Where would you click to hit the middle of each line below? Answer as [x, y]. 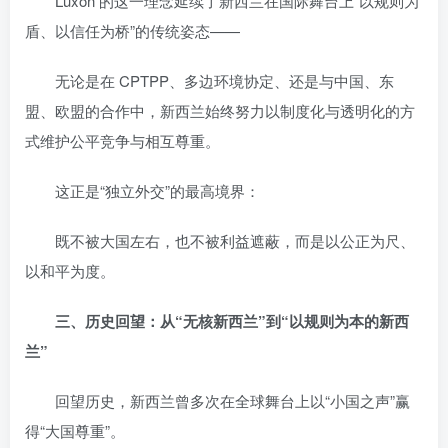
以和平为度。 [70, 270]
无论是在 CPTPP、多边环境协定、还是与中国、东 [209, 80]
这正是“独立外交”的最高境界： [142, 190]
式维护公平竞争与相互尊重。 [122, 140]
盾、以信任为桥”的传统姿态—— [132, 30]
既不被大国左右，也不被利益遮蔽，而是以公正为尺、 [220, 240]
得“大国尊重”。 [75, 430]
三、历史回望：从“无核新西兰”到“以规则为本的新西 [232, 320]
